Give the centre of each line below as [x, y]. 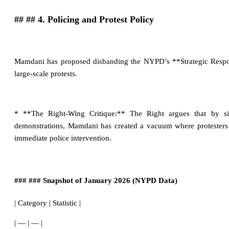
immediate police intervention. [63, 138]
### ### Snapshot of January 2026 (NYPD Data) [96, 181]
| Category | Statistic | [48, 203]
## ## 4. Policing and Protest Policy [84, 19]
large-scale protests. [46, 74]
